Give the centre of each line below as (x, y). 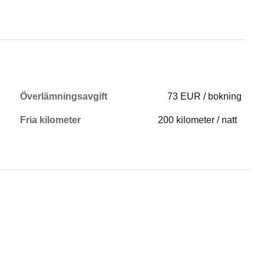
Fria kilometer (51, 120)
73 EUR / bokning (205, 96)
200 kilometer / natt (198, 120)
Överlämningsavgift (64, 96)
